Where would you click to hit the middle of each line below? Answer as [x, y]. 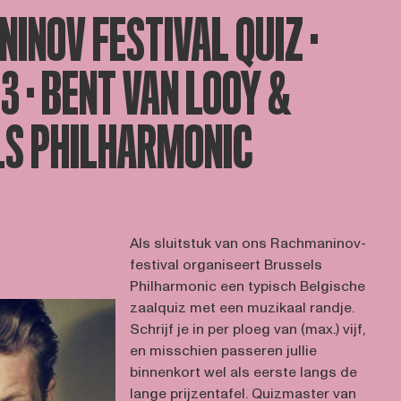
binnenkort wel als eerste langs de [243, 372]
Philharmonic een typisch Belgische [247, 286]
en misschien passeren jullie [223, 351]
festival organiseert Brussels [226, 265]
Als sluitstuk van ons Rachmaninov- [247, 243]
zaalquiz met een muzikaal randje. [242, 308]
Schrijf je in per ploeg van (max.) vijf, [247, 329]
